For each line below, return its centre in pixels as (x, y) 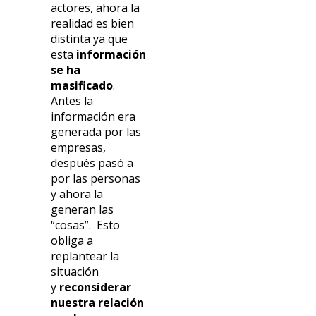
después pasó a (92, 163)
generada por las (96, 132)
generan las (83, 209)
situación (75, 271)
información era (93, 116)
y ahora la (77, 194)
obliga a (72, 240)
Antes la (72, 101)
